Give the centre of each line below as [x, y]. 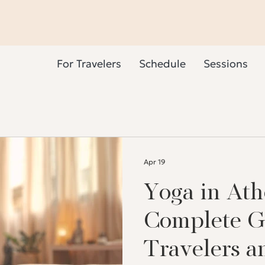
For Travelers [89, 64]
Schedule [162, 64]
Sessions [226, 64]
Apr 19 [155, 161]
